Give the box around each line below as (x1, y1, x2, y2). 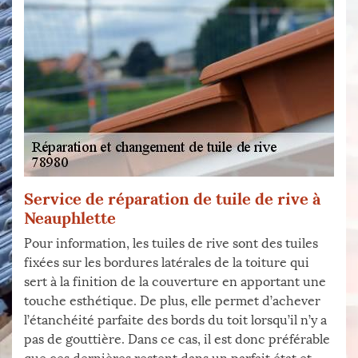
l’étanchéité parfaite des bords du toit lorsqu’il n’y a (24, 312, 327, 328)
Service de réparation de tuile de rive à (24, 189, 320, 209)
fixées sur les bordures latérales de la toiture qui (24, 255, 309, 270)
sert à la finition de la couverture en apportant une (24, 274, 326, 289)
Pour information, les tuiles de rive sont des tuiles (24, 236, 318, 251)
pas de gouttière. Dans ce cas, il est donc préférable (24, 332, 330, 347)
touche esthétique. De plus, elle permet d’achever (24, 293, 320, 308)
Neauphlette (24, 208, 116, 228)
